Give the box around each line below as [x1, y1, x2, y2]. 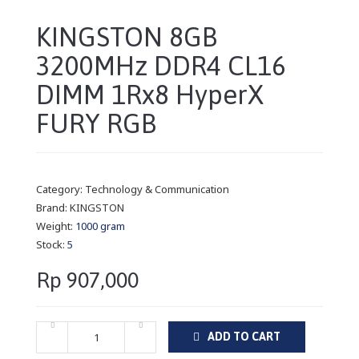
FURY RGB [36, 107, 156, 139]
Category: [36, 181, 85, 196]
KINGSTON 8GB [36, 21, 217, 52]
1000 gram [75, 218, 125, 233]
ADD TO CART [208, 329, 280, 343]
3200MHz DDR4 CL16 [36, 50, 286, 81]
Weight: [36, 218, 75, 233]
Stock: [36, 236, 67, 252]
